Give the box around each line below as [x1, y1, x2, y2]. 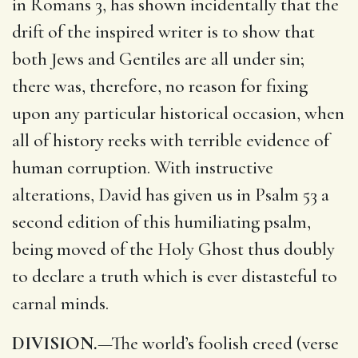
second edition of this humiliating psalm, [12, 210, 311, 233]
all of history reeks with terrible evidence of [12, 129, 329, 152]
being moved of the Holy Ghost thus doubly [12, 237, 335, 261]
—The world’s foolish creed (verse [97, 332, 339, 355]
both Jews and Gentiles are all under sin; [12, 47, 304, 70]
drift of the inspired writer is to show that [12, 20, 315, 43]
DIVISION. [12, 332, 97, 355]
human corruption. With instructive [12, 156, 273, 179]
